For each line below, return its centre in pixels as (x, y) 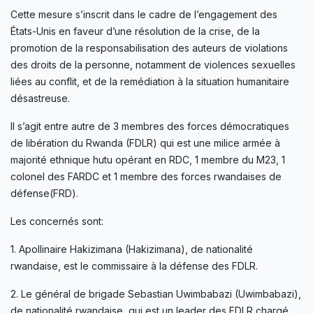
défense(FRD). (44, 193)
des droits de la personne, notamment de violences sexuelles (153, 64)
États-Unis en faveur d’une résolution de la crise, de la (135, 31)
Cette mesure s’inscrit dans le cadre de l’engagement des (144, 14)
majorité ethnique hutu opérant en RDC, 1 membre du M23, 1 (148, 159)
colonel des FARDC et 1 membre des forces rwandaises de (146, 176)
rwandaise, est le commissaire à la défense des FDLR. (134, 265)
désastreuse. (40, 98)
